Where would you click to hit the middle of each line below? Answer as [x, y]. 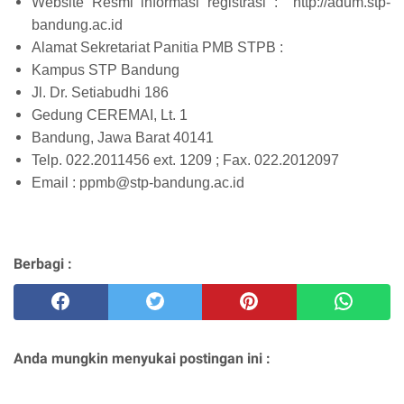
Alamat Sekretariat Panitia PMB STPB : [159, 47]
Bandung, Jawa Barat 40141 [124, 138]
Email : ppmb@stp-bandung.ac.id [140, 183]
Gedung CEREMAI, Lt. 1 [111, 115]
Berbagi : [43, 264]
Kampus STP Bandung [107, 70]
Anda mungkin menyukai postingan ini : [142, 358]
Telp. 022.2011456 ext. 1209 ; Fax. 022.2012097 [187, 160]
